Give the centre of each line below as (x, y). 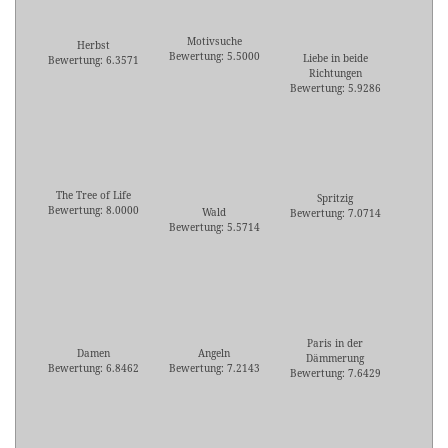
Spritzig (335, 198)
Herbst (93, 45)
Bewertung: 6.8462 (93, 368)
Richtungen (335, 73)
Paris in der (335, 343)
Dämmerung (335, 358)
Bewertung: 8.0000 (93, 210)
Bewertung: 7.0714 (335, 213)
